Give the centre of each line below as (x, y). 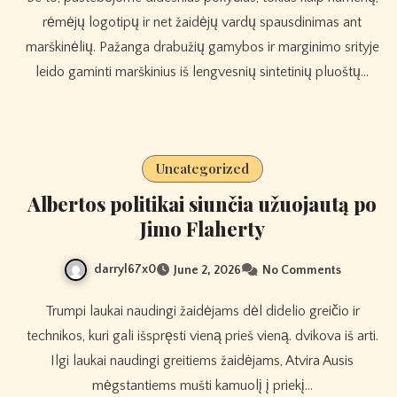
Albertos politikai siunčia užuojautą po (202, 204)
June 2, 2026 (207, 271)
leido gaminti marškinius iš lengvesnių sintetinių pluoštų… (202, 72)
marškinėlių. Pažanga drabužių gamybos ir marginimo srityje (202, 47)
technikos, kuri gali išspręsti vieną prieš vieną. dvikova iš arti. (202, 336)
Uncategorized (202, 169)
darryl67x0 (125, 270)
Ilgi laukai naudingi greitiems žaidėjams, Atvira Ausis (202, 361)
